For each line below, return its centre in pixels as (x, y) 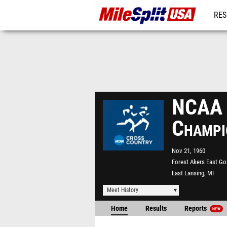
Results (156, 209)
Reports (196, 209)
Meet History (123, 190)
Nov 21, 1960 (188, 151)
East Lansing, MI (193, 173)
